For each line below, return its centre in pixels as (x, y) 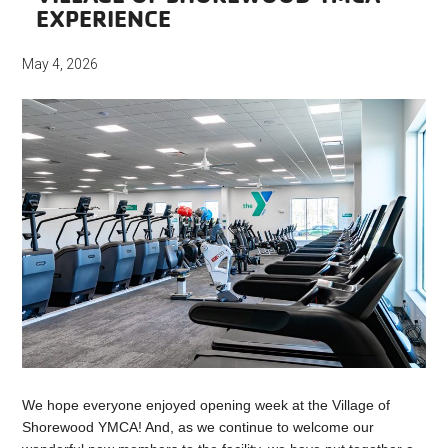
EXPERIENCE (104, 18)
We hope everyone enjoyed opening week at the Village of (206, 404)
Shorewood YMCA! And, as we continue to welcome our (198, 426)
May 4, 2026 (60, 64)
